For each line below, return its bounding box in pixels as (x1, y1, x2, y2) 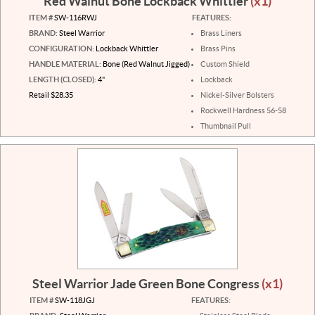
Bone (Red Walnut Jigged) (101, 60, 190, 69)
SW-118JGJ (53, 296, 95, 305)
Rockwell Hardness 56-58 (200, 106, 286, 115)
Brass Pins (200, 44, 236, 53)
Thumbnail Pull (200, 122, 251, 131)
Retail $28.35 (29, 91, 73, 100)
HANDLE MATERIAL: (29, 60, 101, 69)
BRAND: (29, 29, 58, 38)
